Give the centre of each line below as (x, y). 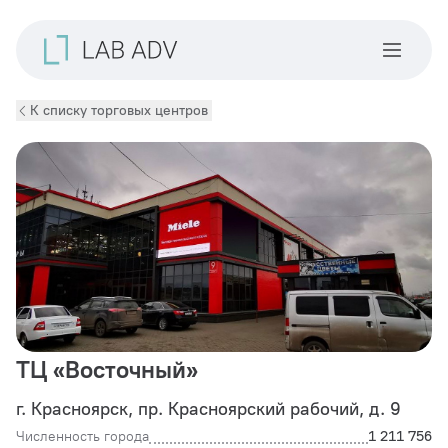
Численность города (82, 436)
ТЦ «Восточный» (107, 369)
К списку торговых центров (119, 110)
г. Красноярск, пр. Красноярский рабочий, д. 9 (208, 409)
